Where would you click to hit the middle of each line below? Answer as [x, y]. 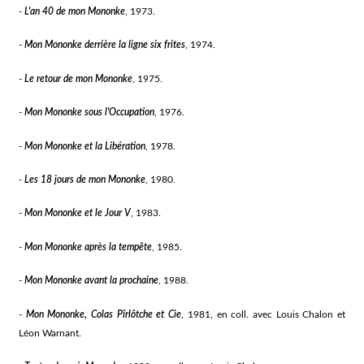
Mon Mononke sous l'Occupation [90, 113]
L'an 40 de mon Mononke [75, 11]
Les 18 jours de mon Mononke [85, 180]
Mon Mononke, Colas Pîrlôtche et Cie [104, 314]
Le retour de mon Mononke [79, 78]
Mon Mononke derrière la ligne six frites [105, 45]
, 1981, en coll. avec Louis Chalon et [263, 314]
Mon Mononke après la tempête [89, 247]
